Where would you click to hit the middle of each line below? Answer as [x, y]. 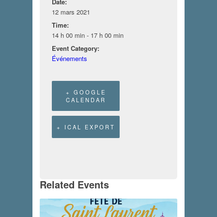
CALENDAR [86, 100]
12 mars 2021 [71, 12]
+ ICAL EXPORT [86, 127]
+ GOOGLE [86, 92]
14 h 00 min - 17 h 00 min [88, 35]
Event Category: [76, 48]
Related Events [75, 184]
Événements [70, 58]
